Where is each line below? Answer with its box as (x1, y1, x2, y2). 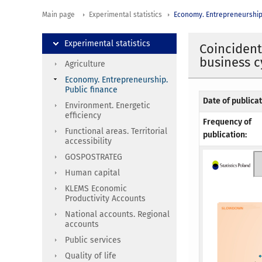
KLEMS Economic (65, 183, 127, 194)
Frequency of (203, 117, 252, 127)
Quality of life (65, 250, 116, 261)
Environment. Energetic (65, 100, 150, 111)
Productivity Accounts (65, 193, 146, 204)
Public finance (65, 84, 118, 95)
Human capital (65, 167, 120, 178)
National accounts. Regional (65, 209, 170, 219)
